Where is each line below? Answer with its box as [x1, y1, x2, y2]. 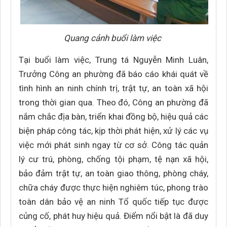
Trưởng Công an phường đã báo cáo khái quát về [19, 69, 208, 79]
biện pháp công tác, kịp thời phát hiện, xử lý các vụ [19, 126, 208, 136]
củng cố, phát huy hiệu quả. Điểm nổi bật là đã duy [19, 211, 208, 221]
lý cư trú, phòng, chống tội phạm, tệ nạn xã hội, [19, 154, 208, 164]
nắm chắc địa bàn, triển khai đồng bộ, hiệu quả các [19, 111, 208, 122]
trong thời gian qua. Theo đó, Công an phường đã [19, 97, 208, 107]
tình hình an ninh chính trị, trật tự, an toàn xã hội [19, 83, 208, 93]
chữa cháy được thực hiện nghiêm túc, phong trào [19, 182, 208, 193]
